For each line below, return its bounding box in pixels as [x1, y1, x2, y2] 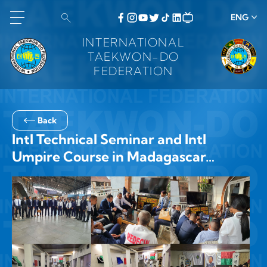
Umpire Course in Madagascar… [11, 148, 215, 166]
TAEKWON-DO [88, 49, 179, 64]
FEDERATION [94, 63, 173, 78]
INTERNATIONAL [82, 35, 185, 49]
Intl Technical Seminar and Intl [11, 131, 206, 148]
